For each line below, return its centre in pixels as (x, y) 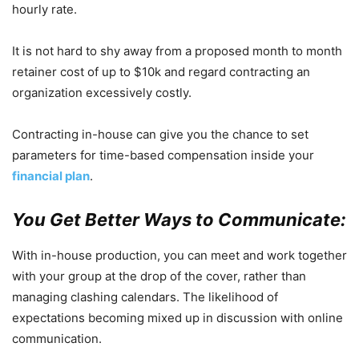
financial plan (51, 175)
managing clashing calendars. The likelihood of (145, 296)
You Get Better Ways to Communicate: (179, 219)
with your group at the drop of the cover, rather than (159, 276)
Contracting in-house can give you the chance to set (160, 134)
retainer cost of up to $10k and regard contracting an (161, 71)
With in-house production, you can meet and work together (179, 255)
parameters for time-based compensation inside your (163, 155)
